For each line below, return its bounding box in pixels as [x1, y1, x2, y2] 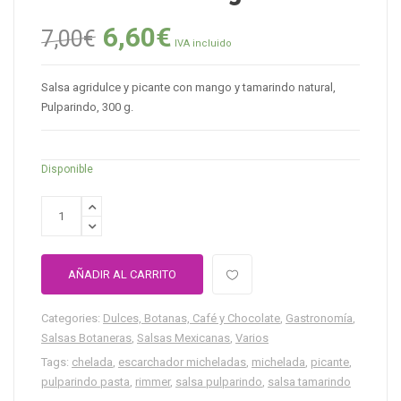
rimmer [135, 375, 170, 389]
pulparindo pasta [41, 375, 130, 389]
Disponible [41, 163, 93, 175]
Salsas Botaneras [41, 331, 132, 346]
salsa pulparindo [175, 375, 262, 389]
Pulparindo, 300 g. [41, 100, 133, 114]
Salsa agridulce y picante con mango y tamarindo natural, [41, 81, 336, 94]
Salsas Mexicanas [137, 331, 230, 346]
